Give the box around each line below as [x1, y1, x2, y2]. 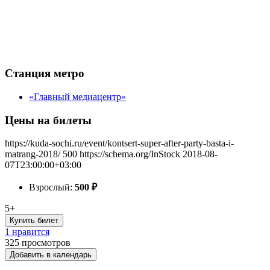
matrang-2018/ [5, 149, 60, 160]
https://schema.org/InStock [80, 149, 180, 160]
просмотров [22, 237, 71, 248]
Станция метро [5, 67, 84, 80]
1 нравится [5, 227, 49, 237]
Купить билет [10, 216, 58, 225]
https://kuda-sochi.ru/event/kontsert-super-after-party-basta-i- [5, 138, 234, 149]
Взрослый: [29, 182, 75, 193]
